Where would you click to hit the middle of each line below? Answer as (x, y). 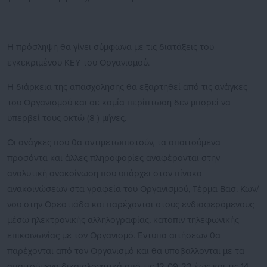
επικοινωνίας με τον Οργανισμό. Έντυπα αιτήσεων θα (114, 236)
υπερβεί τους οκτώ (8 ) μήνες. (67, 118)
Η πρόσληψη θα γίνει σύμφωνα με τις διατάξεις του (111, 47)
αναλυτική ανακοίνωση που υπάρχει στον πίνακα (105, 174)
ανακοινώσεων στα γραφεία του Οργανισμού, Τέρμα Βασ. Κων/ (133, 189)
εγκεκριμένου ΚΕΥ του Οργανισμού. (78, 63)
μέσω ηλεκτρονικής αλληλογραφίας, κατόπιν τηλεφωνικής (123, 220)
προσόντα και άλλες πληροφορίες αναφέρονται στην (114, 158)
